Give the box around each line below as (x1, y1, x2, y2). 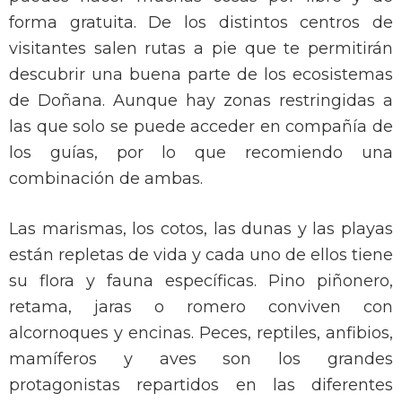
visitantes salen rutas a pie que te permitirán (9, 39, 393, 59)
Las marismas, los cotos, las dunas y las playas (9, 219, 393, 240)
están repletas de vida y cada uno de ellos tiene (9, 245, 393, 266)
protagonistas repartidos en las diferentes (9, 375, 393, 396)
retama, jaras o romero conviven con (9, 297, 393, 318)
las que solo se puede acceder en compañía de (9, 117, 393, 137)
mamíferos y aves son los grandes (9, 349, 393, 370)
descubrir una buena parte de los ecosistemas (9, 65, 393, 85)
